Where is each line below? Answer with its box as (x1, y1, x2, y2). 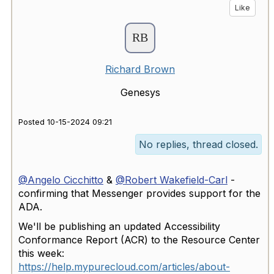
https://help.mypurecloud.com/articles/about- (18, 260, 230, 273)
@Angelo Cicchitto (18, 173, 103, 186)
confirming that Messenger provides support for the (18, 187, 261, 199)
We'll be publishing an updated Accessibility (18, 220, 220, 232)
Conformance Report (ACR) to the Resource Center (18, 233, 260, 246)
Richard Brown (105, 62, 175, 75)
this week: (18, 246, 64, 259)
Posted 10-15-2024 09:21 (18, 117, 112, 127)
